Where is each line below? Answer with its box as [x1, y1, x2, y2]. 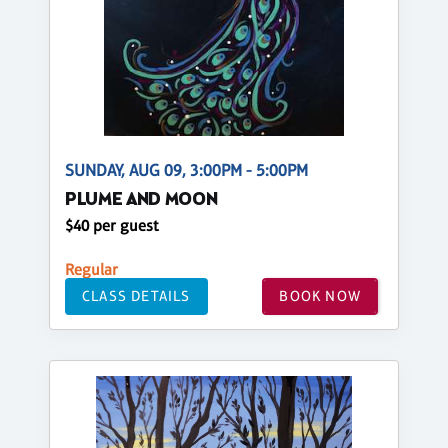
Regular [65, 259, 118, 279]
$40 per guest [65, 215, 159, 235]
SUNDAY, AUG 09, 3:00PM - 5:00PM [65, 160, 308, 180]
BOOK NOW [279, 287, 361, 305]
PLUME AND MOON [65, 187, 218, 213]
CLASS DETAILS [82, 287, 191, 305]
